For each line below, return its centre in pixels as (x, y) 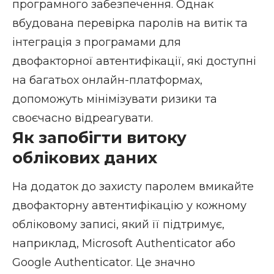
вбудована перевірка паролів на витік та (130, 23)
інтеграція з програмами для (97, 42)
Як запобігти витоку (99, 137)
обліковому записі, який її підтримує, (118, 224)
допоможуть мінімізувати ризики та (115, 99)
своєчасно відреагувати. (83, 118)
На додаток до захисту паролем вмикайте (133, 186)
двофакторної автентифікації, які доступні (134, 61)
